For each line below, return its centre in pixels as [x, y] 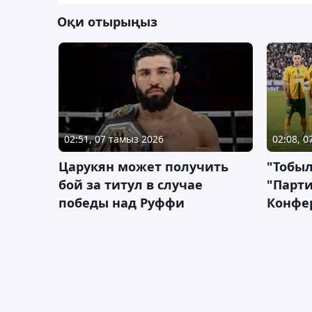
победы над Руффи [122, 202]
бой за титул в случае [131, 184]
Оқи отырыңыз [107, 21]
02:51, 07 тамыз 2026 [114, 139]
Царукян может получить [143, 166]
